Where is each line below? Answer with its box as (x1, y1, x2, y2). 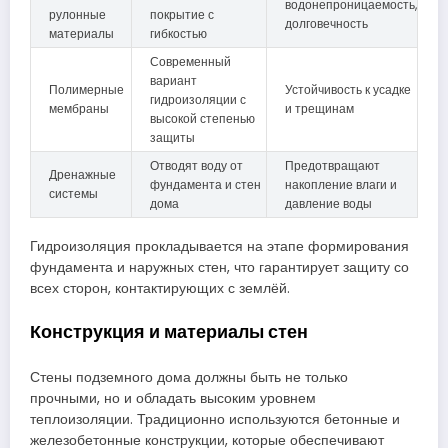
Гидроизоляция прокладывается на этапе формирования (30, 236, 409, 256)
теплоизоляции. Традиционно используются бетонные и (30, 410, 400, 430)
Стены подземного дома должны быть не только (30, 368, 348, 388)
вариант (150, 71, 197, 89)
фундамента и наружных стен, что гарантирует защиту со (30, 257, 409, 277)
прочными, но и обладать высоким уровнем (30, 389, 316, 409)
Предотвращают (285, 156, 380, 174)
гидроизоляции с (150, 90, 246, 108)
